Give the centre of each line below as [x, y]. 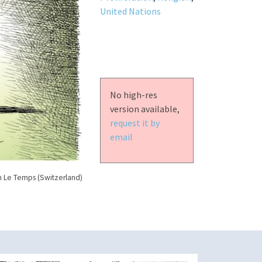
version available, [144, 109]
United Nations [130, 11]
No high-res [133, 95]
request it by [135, 123]
